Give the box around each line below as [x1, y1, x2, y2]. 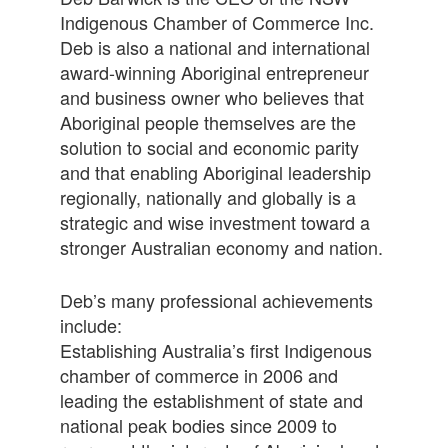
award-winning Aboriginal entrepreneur [59, 59, 369, 85]
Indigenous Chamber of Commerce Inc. [59, 9, 374, 35]
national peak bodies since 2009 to [59, 412, 337, 438]
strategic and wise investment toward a [59, 209, 370, 235]
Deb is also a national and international [59, 34, 370, 60]
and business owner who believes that [59, 84, 364, 110]
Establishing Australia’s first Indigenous [59, 337, 372, 363]
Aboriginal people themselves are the [59, 109, 356, 135]
